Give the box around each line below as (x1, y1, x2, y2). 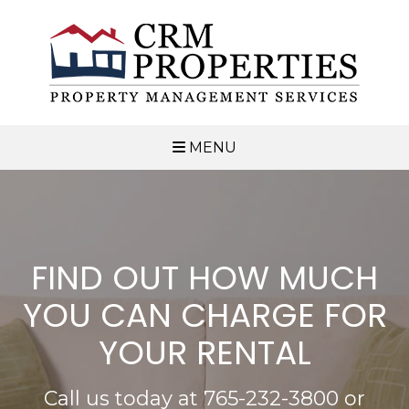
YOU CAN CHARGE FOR (22, 292, 387, 339)
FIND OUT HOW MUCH (31, 255, 378, 301)
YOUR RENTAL (98, 330, 311, 376)
